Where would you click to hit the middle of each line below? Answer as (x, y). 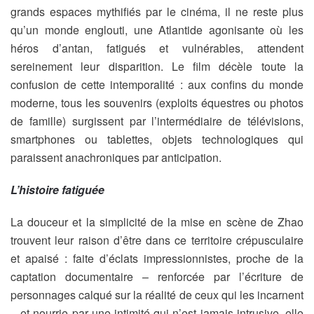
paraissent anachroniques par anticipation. (116, 157)
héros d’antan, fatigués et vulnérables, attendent (157, 48)
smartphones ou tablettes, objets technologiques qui (157, 139)
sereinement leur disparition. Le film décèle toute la (157, 66)
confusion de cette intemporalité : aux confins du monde (157, 84)
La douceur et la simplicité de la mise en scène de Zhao (157, 222)
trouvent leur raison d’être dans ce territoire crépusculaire (157, 240)
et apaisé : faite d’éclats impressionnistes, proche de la (157, 258)
